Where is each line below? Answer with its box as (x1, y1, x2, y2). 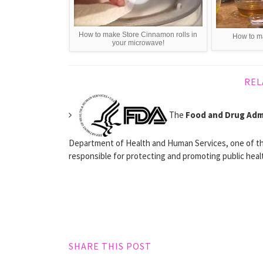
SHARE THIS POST (69, 240, 151, 252)
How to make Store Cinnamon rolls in (79, 31, 198, 39)
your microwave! (112, 39, 164, 48)
